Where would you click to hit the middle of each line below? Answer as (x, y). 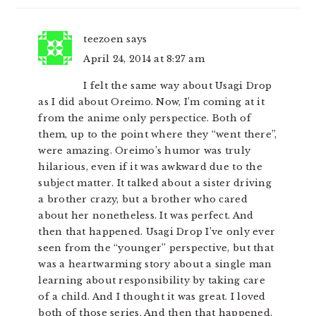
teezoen (104, 39)
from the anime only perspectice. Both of (145, 118)
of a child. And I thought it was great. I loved (152, 297)
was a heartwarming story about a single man (155, 264)
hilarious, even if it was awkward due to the (150, 167)
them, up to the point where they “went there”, (158, 134)
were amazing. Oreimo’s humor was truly (145, 151)
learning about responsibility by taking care (152, 280)
